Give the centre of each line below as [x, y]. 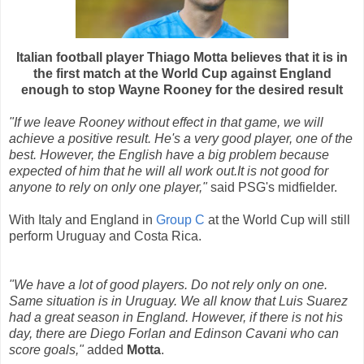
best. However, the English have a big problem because [169, 155]
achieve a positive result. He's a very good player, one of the [181, 139]
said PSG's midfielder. [272, 188]
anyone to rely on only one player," [108, 188]
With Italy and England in [82, 220]
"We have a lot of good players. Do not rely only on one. [168, 285]
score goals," [46, 350]
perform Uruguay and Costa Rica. [105, 236]
